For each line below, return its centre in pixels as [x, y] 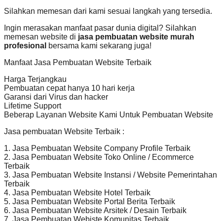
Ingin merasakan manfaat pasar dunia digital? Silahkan [100, 28]
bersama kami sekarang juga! [100, 45]
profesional [26, 45]
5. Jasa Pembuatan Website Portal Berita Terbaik [90, 201]
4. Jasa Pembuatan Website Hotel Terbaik [77, 192]
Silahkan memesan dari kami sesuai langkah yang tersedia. [108, 11]
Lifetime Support [33, 106]
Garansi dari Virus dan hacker [56, 97]
